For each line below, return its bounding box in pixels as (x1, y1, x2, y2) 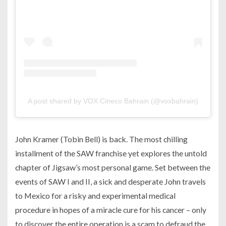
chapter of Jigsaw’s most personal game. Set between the (15, 162, 210, 173)
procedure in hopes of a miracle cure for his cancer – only (15, 205, 206, 215)
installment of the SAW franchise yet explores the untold (15, 148, 207, 158)
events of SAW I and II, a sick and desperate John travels (15, 177, 206, 187)
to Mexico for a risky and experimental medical (15, 191, 176, 201)
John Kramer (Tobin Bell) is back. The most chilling (15, 134, 188, 144)
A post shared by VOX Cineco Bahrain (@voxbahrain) (28, 97, 198, 105)
